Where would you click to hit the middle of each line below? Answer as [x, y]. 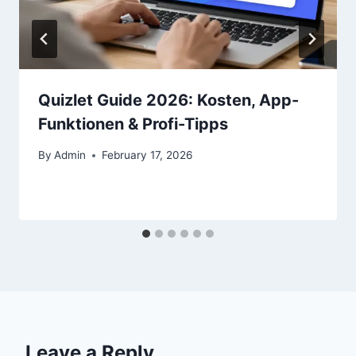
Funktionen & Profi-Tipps [133, 124]
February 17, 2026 [147, 155]
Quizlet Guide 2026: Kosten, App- [168, 101]
